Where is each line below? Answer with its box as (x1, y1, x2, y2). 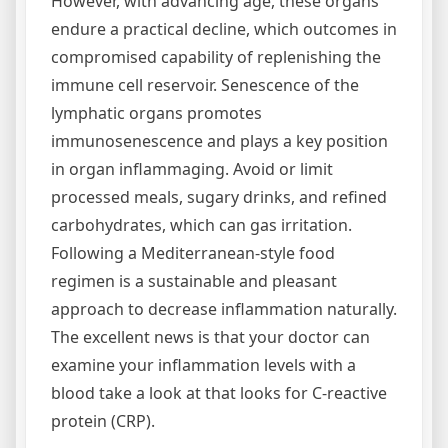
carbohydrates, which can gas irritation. (51, 214, 352, 236)
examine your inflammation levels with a (51, 354, 356, 376)
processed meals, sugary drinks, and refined (51, 186, 387, 208)
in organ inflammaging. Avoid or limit (51, 158, 333, 180)
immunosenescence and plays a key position (51, 130, 388, 152)
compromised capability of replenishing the (51, 46, 381, 68)
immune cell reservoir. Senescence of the (51, 74, 359, 96)
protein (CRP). (51, 410, 155, 432)
